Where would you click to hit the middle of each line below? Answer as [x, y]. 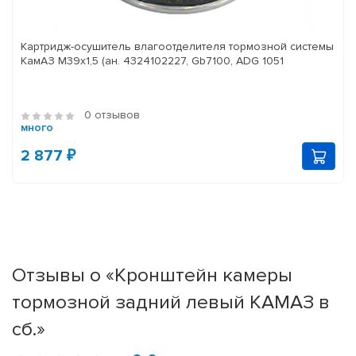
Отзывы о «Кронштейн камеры [152, 275]
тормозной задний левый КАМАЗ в [171, 302]
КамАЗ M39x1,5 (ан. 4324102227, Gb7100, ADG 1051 [152, 61]
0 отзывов [112, 115]
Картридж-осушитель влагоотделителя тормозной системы [177, 47]
